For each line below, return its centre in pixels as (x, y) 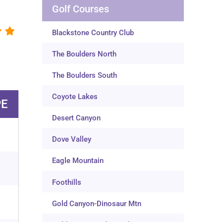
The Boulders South (85, 75)
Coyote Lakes (75, 97)
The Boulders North (84, 54)
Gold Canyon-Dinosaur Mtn (97, 203)
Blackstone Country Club (93, 32)
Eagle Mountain (78, 161)
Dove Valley (72, 139)
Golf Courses (81, 9)
